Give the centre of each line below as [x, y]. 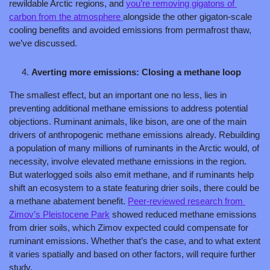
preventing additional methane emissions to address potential [128, 108]
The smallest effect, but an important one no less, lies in [118, 95]
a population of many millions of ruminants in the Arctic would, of [134, 148]
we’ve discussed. [43, 43]
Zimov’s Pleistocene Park [59, 214]
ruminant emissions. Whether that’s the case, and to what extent [135, 240]
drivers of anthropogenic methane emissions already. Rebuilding [134, 134]
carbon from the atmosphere [66, 16]
